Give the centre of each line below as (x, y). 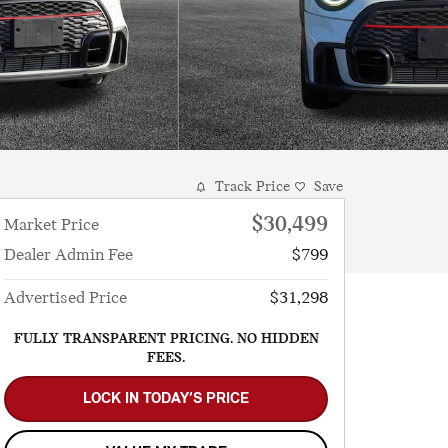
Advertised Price (65, 298)
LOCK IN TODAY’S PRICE (166, 398)
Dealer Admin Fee (68, 255)
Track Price (252, 187)
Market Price (51, 225)
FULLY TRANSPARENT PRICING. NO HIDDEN (166, 339)
